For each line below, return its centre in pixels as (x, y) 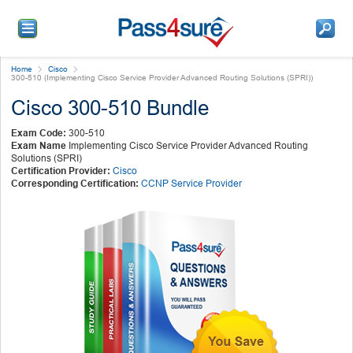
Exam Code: (39, 133)
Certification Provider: (61, 171)
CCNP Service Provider (191, 183)
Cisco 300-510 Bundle (110, 108)
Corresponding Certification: (75, 183)
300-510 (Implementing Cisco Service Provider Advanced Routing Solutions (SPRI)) (162, 77)
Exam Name (39, 145)
